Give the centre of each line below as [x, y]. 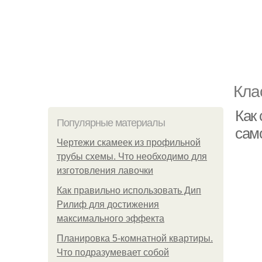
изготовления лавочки [105, 170]
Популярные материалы [111, 123]
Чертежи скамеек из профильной [129, 142]
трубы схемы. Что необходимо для [132, 156]
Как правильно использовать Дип [129, 190]
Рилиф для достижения [108, 204]
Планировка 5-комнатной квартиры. [135, 238]
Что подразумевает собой [113, 252]
